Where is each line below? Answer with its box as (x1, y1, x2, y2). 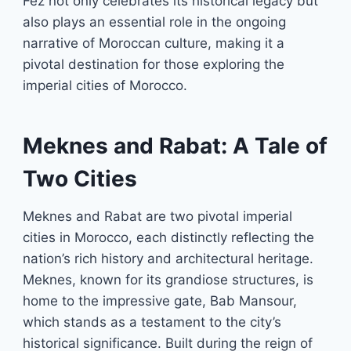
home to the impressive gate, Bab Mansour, (23, 293, 298, 309)
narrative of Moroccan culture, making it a (23, 35, 285, 51)
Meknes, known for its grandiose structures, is (23, 272, 314, 288)
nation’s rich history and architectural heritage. (23, 251, 314, 266)
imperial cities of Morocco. (23, 78, 188, 93)
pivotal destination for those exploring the (23, 56, 285, 72)
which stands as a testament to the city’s (23, 314, 282, 330)
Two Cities (23, 165, 138, 192)
